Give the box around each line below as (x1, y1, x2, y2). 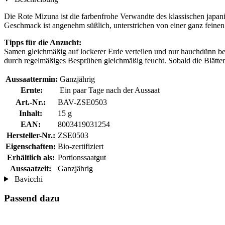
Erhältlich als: (7, 153, 55, 162)
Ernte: (21, 85, 43, 94)
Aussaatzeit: (10, 164, 51, 173)
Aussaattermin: (6, 74, 58, 83)
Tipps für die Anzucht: (4, 38, 81, 47)
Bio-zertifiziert (58, 142, 103, 151)
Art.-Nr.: (16, 97, 46, 106)
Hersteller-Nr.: (6, 131, 55, 140)
